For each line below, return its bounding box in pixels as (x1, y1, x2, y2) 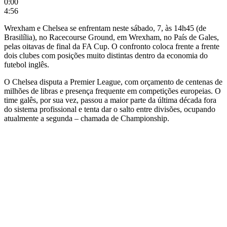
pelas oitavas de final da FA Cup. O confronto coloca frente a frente (4, 42, 219, 51)
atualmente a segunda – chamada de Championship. (4, 113, 169, 123)
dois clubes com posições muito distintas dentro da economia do (4, 51, 208, 60)
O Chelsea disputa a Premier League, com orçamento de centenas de (4, 77, 222, 86)
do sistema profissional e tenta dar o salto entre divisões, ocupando (4, 104, 215, 113)
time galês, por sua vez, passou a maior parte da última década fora (4, 95, 216, 104)
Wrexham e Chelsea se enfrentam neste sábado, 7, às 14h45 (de (4, 23, 206, 32)
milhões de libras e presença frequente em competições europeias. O (4, 86, 221, 95)
